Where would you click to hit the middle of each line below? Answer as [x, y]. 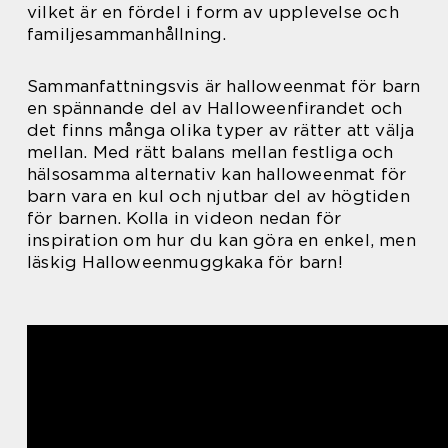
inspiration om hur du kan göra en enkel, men [221, 240]
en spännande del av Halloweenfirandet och [215, 108]
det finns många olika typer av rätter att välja [221, 130]
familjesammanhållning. [127, 34]
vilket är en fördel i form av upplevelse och [213, 12]
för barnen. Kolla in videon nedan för [184, 218]
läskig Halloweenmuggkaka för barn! [185, 262]
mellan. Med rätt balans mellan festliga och [210, 152]
